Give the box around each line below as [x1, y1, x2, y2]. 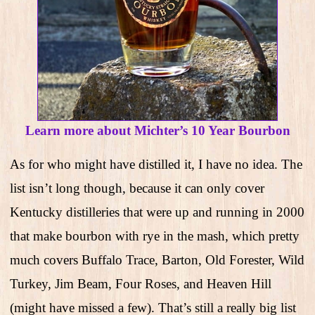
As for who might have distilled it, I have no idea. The [10, 157, 302, 172]
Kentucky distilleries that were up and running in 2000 [10, 205, 304, 220]
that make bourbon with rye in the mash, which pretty [10, 229, 300, 244]
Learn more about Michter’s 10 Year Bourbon [25, 123, 290, 139]
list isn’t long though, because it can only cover [10, 181, 264, 196]
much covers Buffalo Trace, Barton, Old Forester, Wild [10, 252, 304, 268]
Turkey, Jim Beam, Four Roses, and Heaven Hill [10, 276, 271, 292]
